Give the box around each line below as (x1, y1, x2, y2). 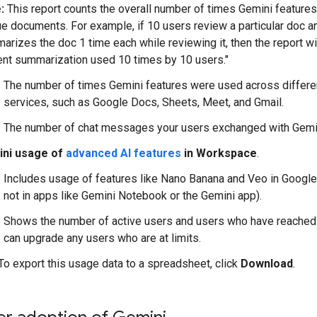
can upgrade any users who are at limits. (4, 231, 201, 245)
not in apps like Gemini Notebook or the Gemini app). (4, 189, 262, 202)
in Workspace (181, 146, 257, 160)
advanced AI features (66, 146, 181, 160)
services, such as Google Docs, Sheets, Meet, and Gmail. (4, 96, 284, 109)
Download (241, 257, 293, 270)
